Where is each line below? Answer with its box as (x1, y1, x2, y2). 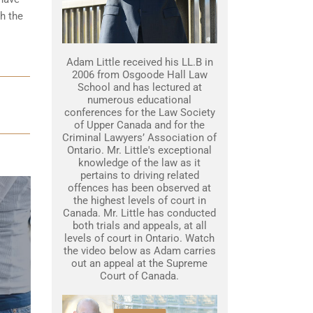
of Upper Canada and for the (74, 119, 205, 131)
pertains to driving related (80, 169, 199, 182)
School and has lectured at (77, 81, 202, 94)
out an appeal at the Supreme (71, 257, 208, 270)
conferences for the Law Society (64, 106, 215, 119)
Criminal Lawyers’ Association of (62, 131, 217, 144)
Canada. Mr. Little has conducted (63, 207, 216, 219)
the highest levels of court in (73, 194, 206, 207)
